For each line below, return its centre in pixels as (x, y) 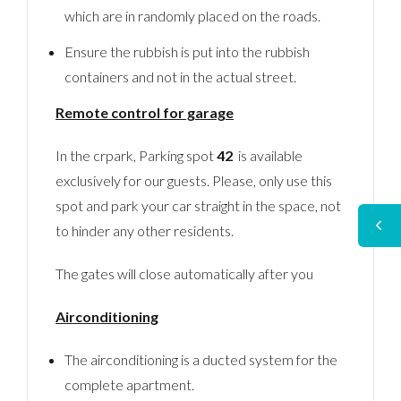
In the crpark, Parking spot (137, 155)
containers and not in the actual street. (180, 76)
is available (269, 155)
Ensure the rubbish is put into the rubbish (187, 51)
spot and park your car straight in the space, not (199, 205)
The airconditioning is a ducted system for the (200, 359)
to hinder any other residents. (145, 230)
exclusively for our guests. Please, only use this (194, 180)
